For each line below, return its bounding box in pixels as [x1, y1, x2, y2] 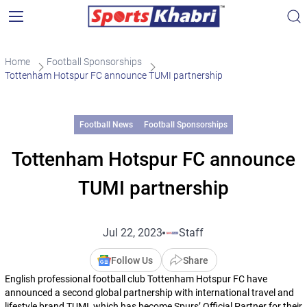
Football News [79, 120, 133, 130]
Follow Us [110, 254, 153, 266]
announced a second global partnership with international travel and [4, 287, 294, 298]
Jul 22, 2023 [103, 226, 163, 239]
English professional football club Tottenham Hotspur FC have [4, 273, 267, 284]
